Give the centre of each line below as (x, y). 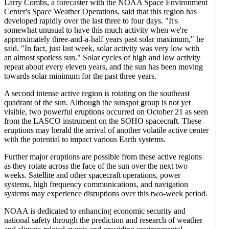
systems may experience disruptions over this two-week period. (106, 193)
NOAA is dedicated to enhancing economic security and (95, 211)
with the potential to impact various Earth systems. (85, 139)
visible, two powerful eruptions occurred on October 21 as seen (106, 112)
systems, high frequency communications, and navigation (96, 184)
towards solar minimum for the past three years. (80, 76)
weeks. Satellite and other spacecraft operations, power (92, 175)
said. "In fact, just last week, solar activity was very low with (102, 48)
